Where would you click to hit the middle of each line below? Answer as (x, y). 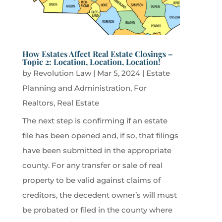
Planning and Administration (76, 88)
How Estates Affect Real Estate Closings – (97, 54)
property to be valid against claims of (91, 180)
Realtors (38, 103)
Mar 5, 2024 (118, 73)
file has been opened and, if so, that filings (100, 135)
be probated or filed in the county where (97, 210)
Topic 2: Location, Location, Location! (91, 61)
